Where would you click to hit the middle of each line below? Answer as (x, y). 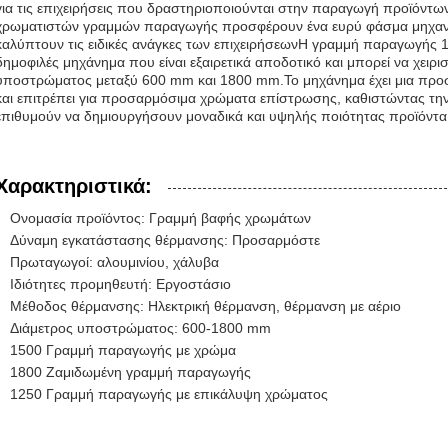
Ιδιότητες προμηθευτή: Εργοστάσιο (120, 284)
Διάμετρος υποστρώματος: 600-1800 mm (140, 328)
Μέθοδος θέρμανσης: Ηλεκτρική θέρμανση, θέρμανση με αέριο (205, 306)
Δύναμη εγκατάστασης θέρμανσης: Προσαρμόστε (165, 240)
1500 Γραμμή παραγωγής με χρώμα (123, 350)
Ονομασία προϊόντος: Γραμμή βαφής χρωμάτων (160, 218)
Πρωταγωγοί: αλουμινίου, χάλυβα (114, 262)
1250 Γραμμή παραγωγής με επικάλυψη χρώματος (169, 394)
